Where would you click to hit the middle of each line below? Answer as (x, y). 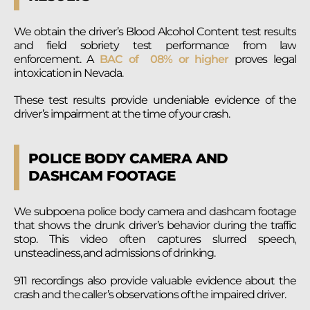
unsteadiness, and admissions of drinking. (115, 253)
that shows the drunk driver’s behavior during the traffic (155, 226)
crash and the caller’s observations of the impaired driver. (150, 294)
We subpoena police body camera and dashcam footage (155, 212)
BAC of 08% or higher (161, 60)
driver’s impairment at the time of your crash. (122, 114)
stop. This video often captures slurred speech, (155, 239)
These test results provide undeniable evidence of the (155, 100)
